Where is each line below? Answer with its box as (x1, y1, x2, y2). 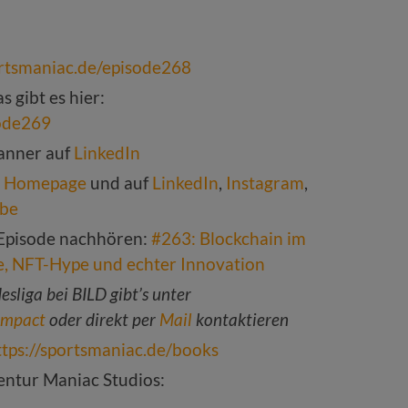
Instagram (226, 172, 304, 194)
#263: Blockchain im (151, 228, 306, 250)
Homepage (4, 172, 87, 194)
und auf (87, 172, 152, 194)
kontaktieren (192, 309, 289, 331)
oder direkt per (46, 309, 159, 331)
